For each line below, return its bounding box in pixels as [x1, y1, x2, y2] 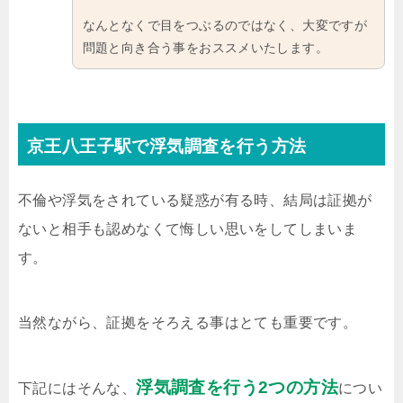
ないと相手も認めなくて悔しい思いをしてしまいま [18, 221, 358, 237]
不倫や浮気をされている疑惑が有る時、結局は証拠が [18, 193, 372, 209]
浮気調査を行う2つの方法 [136, 378, 339, 398]
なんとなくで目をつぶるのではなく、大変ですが [82, 17, 368, 32]
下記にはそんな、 [18, 381, 137, 397]
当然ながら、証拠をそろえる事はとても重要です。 [18, 315, 358, 331]
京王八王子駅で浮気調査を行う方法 [27, 137, 307, 157]
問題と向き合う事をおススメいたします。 [82, 40, 329, 55]
